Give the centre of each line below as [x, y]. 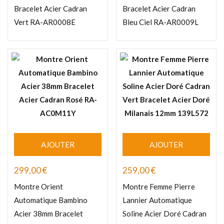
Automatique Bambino [51, 200]
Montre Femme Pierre [159, 187]
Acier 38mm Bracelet [48, 214]
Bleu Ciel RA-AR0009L [160, 22]
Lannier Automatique [157, 200]
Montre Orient [38, 187]
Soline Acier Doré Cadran [164, 214]
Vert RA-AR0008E [45, 22]
